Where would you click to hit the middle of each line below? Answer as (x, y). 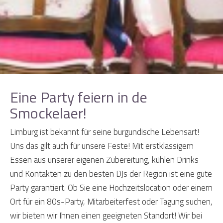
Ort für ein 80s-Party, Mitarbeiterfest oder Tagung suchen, (111, 202)
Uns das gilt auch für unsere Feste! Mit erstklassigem (102, 146)
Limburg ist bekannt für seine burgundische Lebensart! (105, 132)
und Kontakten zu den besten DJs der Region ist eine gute (111, 174)
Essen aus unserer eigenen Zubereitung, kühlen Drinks (104, 160)
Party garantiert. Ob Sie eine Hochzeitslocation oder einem (111, 188)
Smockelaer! (48, 113)
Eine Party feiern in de (79, 97)
